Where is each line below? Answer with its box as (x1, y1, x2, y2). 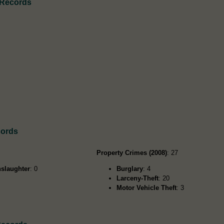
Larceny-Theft (116, 174, 159, 182)
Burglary (116, 164, 143, 172)
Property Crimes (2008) (96, 148, 167, 156)
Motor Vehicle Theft (116, 183, 177, 191)
